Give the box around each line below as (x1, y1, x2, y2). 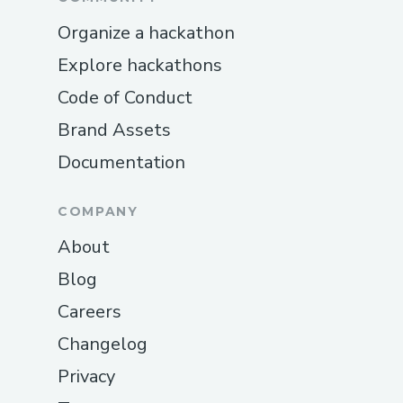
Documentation (58, 149, 185, 175)
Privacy (58, 363, 115, 389)
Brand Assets (58, 117, 171, 142)
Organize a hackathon (58, 20, 235, 45)
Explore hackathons (58, 52, 222, 77)
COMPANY (58, 202, 139, 219)
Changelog (58, 331, 148, 356)
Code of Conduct (58, 85, 193, 110)
